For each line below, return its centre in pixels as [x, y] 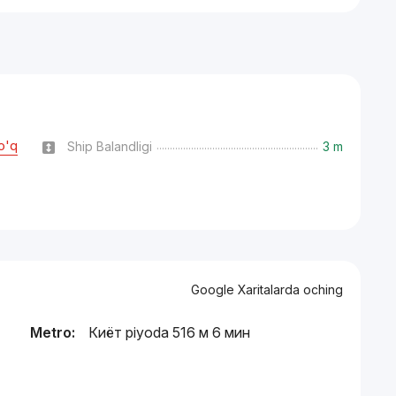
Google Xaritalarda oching [267, 289]
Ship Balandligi [110, 146]
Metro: [53, 332]
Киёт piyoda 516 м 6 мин [169, 332]
